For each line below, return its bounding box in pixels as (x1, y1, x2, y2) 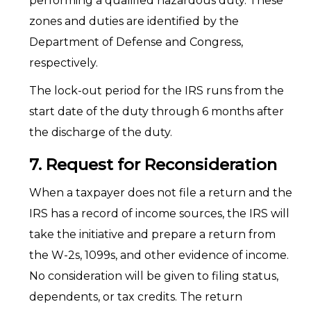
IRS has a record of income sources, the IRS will (28, 207, 289, 220)
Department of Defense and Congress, (28, 35, 243, 49)
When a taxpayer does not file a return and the (28, 186, 292, 199)
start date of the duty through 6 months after (28, 105, 284, 118)
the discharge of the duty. (28, 126, 172, 139)
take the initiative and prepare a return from (28, 228, 276, 241)
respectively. (28, 56, 98, 69)
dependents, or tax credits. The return (28, 290, 242, 303)
